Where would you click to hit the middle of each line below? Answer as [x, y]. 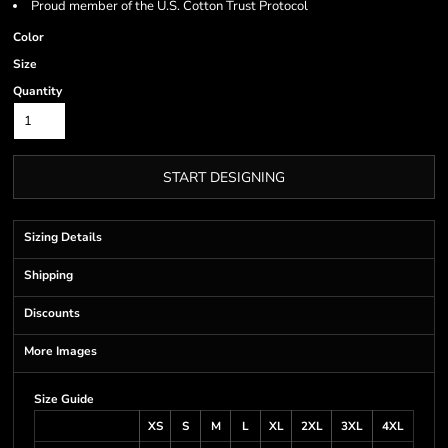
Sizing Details [63, 237]
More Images [60, 351]
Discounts [52, 313]
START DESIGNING [224, 178]
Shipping [48, 275]
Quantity [37, 91]
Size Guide [64, 399]
